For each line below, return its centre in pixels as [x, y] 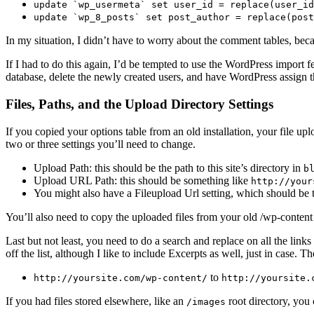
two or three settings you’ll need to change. [101, 144]
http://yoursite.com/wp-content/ [121, 278]
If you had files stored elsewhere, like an [96, 301]
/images [206, 301]
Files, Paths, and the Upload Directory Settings [139, 104]
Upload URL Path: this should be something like [142, 180]
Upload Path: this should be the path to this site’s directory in [169, 168]
